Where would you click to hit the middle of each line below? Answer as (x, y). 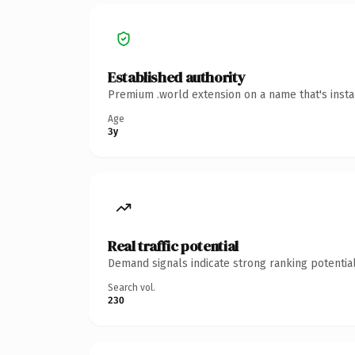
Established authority (177, 77)
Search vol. (132, 287)
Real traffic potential (173, 246)
